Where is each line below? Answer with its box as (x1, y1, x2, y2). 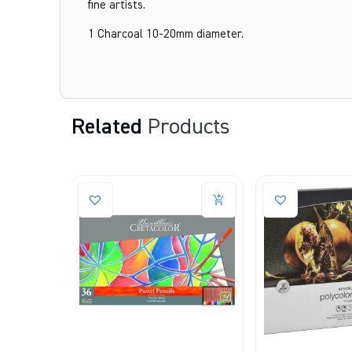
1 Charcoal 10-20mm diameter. (87, 28, 244, 40)
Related (71, 116, 148, 138)
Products (147, 116, 230, 138)
